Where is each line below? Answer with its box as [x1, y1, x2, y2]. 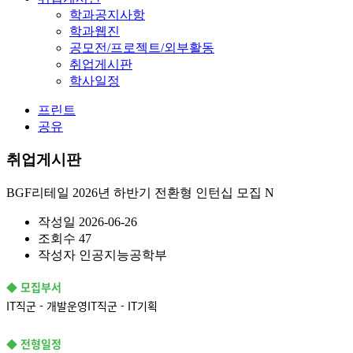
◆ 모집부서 [6, 279, 61, 295]
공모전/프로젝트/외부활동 [69, 40, 214, 54]
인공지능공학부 [79, 248, 167, 262]
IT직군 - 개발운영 [6, 298, 87, 314]
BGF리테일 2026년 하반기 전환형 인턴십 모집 [6, 186, 262, 200]
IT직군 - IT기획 [87, 298, 158, 314]
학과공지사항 [69, 7, 145, 21]
